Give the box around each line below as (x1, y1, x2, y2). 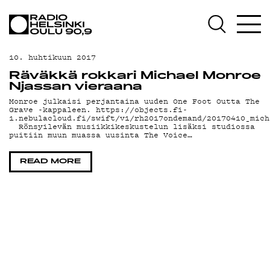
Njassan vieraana (9, 82, 142, 93)
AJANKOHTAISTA (9, 13, 179, 48)
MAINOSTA (9, 141, 115, 177)
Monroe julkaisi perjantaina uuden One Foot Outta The (9, 96, 260, 107)
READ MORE (20, 158, 81, 165)
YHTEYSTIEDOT (9, 167, 169, 202)
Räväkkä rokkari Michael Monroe (9, 71, 261, 82)
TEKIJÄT (9, 64, 96, 99)
